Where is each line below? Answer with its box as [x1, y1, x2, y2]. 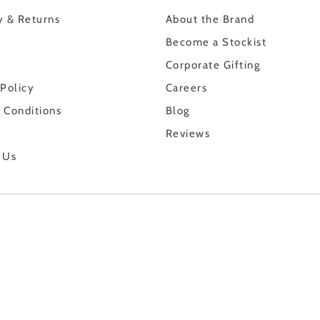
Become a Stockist [165, 36, 267, 49]
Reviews [165, 127, 211, 141]
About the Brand [165, 13, 255, 26]
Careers [165, 81, 208, 95]
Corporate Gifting [165, 59, 261, 72]
